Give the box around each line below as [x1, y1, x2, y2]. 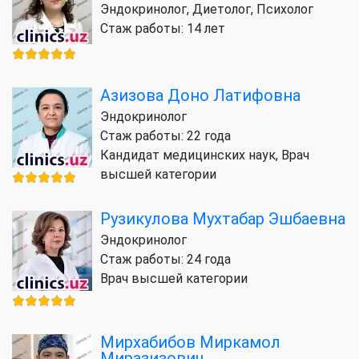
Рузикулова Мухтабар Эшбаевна [100, 208, 345, 228]
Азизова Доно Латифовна [100, 85, 301, 105]
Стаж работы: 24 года [100, 251, 231, 267]
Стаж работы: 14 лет [100, 20, 225, 36]
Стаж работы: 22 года [100, 127, 231, 143]
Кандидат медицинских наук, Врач [100, 147, 309, 163]
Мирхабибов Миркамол [100, 332, 280, 352]
